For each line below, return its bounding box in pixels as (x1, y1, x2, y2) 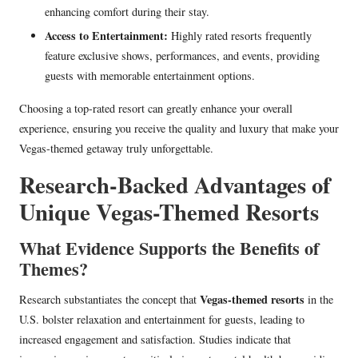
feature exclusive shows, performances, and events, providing (45, 48, 320, 64)
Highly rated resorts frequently (168, 28, 312, 44)
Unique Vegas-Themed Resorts (19, 195, 319, 229)
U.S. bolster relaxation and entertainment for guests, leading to (19, 312, 304, 328)
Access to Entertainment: (45, 27, 168, 45)
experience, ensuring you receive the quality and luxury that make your (19, 121, 339, 137)
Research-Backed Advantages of (19, 168, 331, 202)
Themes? (19, 256, 88, 283)
